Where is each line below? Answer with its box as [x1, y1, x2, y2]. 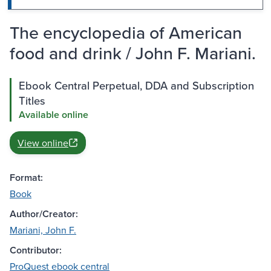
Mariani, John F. [10, 223, 76, 237]
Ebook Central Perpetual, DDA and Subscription [19, 77, 254, 94]
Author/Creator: [10, 207, 78, 221]
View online [18, 136, 68, 150]
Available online [19, 108, 88, 122]
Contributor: [10, 243, 62, 258]
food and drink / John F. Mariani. [10, 41, 256, 66]
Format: [10, 171, 43, 185]
